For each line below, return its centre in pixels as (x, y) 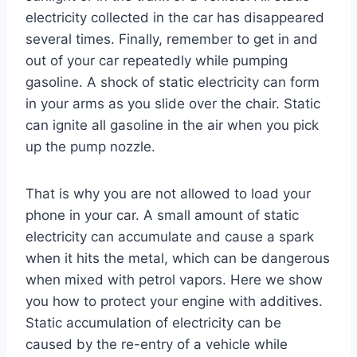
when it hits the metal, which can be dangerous (178, 258)
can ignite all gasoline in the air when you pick (172, 125)
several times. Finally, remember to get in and (172, 39)
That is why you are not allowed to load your (168, 193)
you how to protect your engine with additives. (174, 301)
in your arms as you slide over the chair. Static (173, 103)
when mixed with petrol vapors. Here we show (174, 279)
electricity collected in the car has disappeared (175, 17)
